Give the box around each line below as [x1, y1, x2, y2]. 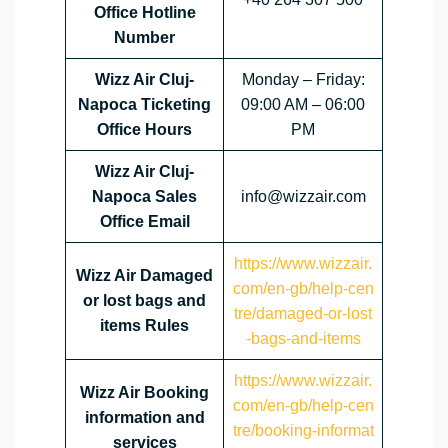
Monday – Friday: [241, 71, 365, 89]
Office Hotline [93, 4, 196, 22]
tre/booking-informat [232, 422, 374, 440]
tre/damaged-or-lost [234, 305, 372, 323]
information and [84, 409, 205, 427]
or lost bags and [83, 292, 206, 310]
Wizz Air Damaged [76, 267, 213, 285]
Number [114, 29, 175, 47]
